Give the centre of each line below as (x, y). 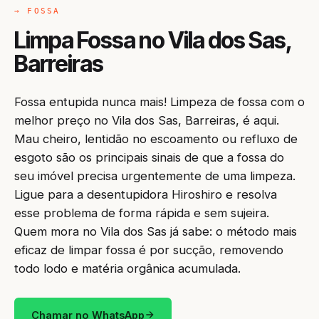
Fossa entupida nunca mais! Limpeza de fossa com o (159, 102)
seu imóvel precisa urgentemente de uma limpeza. (155, 176)
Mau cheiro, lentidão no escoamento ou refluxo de (156, 139)
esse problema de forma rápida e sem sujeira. (142, 213)
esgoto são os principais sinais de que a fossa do (149, 157)
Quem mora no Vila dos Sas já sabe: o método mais (156, 231)
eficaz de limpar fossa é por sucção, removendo (149, 250)
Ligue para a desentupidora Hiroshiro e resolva (146, 194)
